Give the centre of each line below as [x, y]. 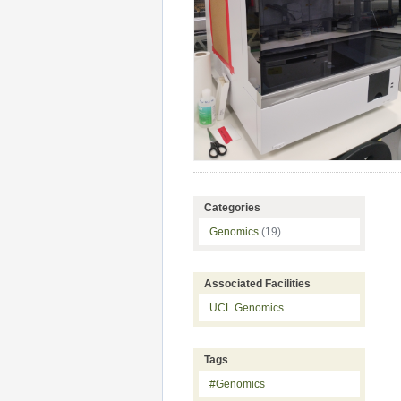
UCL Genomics [247, 307]
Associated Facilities [257, 283]
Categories [232, 208]
